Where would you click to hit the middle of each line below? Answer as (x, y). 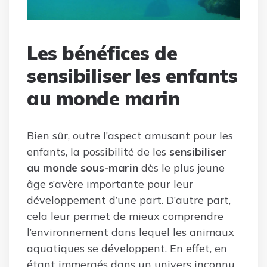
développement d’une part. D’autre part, (129, 200)
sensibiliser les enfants (132, 75)
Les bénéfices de (102, 53)
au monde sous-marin (84, 167)
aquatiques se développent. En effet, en (127, 248)
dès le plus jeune (183, 167)
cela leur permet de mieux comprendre (125, 216)
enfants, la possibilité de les (98, 151)
